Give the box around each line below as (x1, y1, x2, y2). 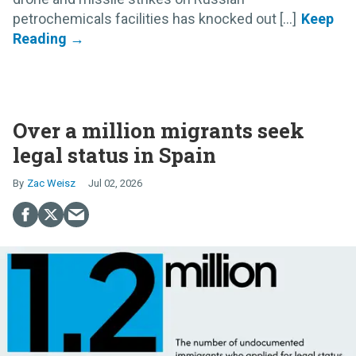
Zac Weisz (27, 176, 75, 189)
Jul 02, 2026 (88, 176, 142, 189)
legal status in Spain (13, 141, 216, 168)
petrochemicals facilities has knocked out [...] (13, 10, 296, 27)
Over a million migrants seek (13, 116, 304, 144)
